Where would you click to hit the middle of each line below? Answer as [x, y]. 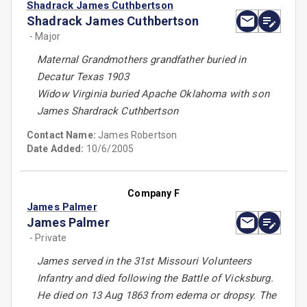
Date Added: [56, 149]
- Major [45, 37]
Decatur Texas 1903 [83, 77]
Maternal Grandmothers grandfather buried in [142, 60]
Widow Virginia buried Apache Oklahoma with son [153, 94]
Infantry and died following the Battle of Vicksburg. [155, 279]
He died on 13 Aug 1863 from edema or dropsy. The [157, 296]
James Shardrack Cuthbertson [108, 111]
